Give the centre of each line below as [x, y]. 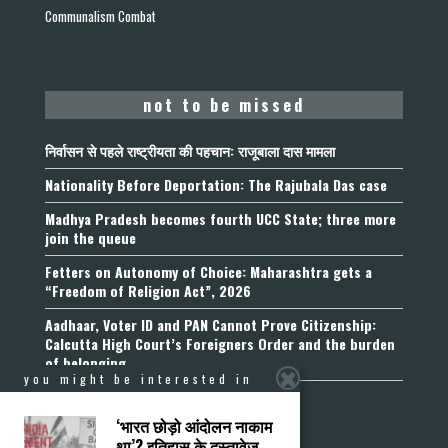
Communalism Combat [100, 15]
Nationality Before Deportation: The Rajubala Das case [216, 184]
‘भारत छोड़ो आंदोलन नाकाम [194, 426]
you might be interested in [138, 378]
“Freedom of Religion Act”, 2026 [148, 290]
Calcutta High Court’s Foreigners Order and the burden [220, 343]
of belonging [85, 362]
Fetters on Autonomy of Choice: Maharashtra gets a [208, 271]
